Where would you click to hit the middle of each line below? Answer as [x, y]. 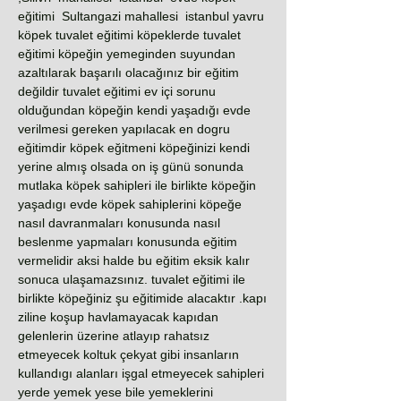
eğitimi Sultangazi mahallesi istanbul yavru [141, 16]
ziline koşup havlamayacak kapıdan [118, 317]
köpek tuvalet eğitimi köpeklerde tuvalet [129, 35]
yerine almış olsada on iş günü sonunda [131, 166]
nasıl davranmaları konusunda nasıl [119, 223]
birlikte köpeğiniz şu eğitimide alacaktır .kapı [142, 298]
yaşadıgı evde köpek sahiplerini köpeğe [130, 204]
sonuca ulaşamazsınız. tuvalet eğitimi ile [132, 279]
